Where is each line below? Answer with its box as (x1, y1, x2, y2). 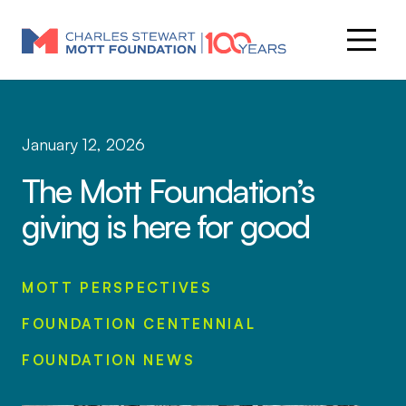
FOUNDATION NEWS (21, 351, 196, 370)
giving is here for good (21, 205, 310, 246)
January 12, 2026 (21, 133, 145, 154)
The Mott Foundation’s (21, 169, 314, 211)
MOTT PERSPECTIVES (21, 278, 213, 297)
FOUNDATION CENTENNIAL (21, 314, 256, 333)
